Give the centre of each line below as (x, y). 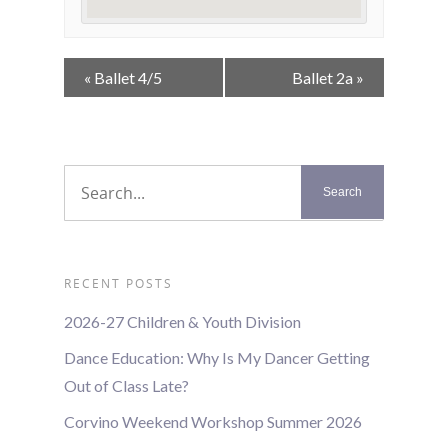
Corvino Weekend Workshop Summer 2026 (213, 422)
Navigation (109, 94)
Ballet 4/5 (126, 78)
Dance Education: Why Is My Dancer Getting (217, 358)
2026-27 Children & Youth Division (182, 322)
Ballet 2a (324, 78)
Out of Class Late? (126, 386)
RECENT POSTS (118, 284)
